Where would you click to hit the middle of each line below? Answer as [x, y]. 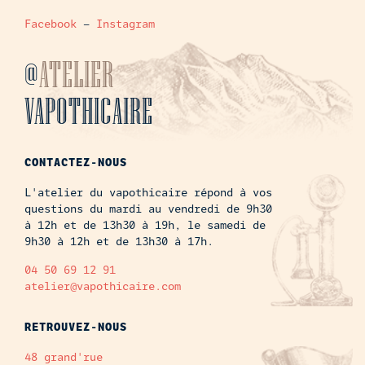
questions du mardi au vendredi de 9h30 [148, 208]
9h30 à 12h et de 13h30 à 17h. [119, 241]
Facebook [51, 23]
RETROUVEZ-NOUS [76, 327]
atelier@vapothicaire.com [103, 286]
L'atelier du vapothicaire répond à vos [148, 192]
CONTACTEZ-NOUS [76, 162]
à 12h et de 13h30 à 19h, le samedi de [145, 224]
